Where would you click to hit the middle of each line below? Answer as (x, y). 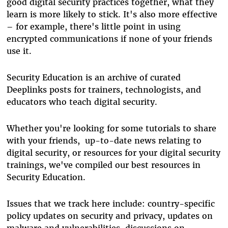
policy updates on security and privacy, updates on (109, 216)
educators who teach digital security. (82, 102)
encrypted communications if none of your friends (109, 39)
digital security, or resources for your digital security (113, 153)
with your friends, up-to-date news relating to (104, 141)
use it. (19, 51)
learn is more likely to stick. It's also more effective (112, 15)
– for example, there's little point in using (93, 27)
